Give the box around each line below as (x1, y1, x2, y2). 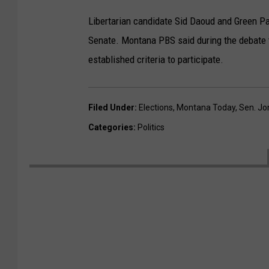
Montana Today (177, 102, 235, 112)
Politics (138, 122, 165, 132)
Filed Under (88, 102, 134, 112)
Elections (139, 102, 173, 112)
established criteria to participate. (88, 53, 223, 65)
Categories (88, 122, 133, 132)
